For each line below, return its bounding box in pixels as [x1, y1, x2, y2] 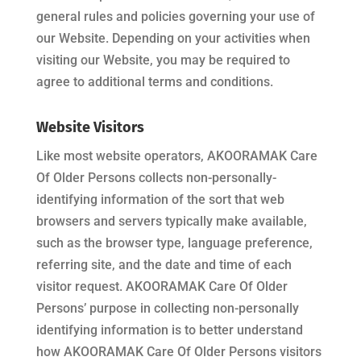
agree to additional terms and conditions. [35, 74, 273, 89]
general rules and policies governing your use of [35, 9, 315, 24]
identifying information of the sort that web [35, 192, 284, 207]
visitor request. [35, 279, 126, 294]
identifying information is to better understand [35, 322, 303, 338]
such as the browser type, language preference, [35, 235, 313, 251]
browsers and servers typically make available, [35, 214, 307, 229]
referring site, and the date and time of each [35, 257, 292, 272]
